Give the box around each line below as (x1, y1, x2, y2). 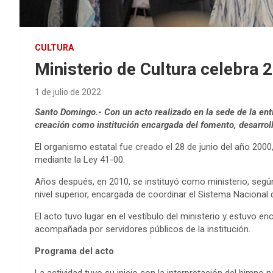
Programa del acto (35, 246, 114, 257)
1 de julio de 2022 (35, 87, 101, 97)
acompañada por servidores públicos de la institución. (35, 224, 250, 235)
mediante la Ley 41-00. (35, 154, 127, 166)
